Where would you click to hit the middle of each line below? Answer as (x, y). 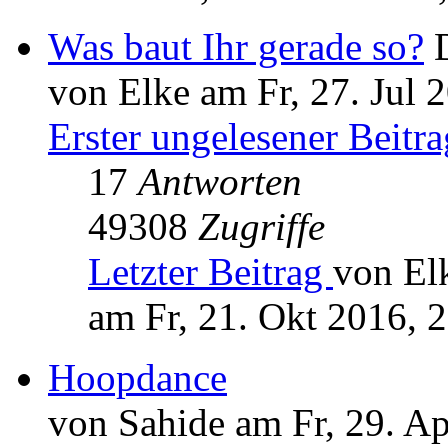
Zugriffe (261, 227)
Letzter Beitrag (210, 272)
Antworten (220, 182)
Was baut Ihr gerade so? (236, 47)
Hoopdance (137, 378)
